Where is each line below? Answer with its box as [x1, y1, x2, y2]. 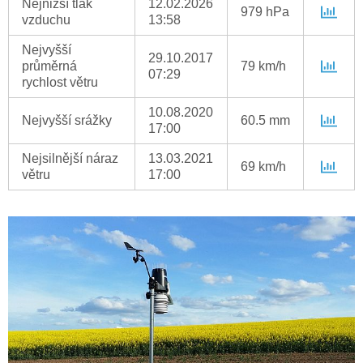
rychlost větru [22, 75, 98, 90]
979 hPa [241, 5, 289, 19]
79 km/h [241, 59, 286, 74]
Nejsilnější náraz [22, 152, 118, 166]
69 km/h [241, 160, 286, 174]
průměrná [22, 59, 77, 74]
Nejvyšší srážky [22, 113, 112, 128]
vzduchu [22, 13, 70, 28]
